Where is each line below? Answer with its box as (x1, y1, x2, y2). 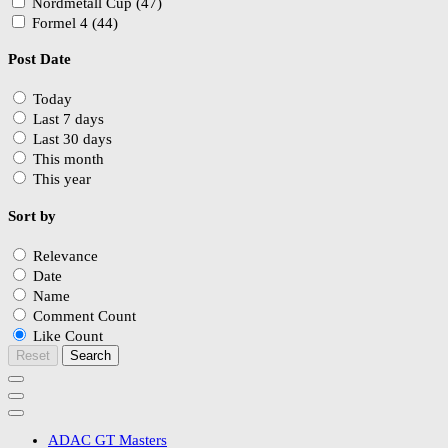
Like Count (33, 328, 103, 345)
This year (33, 171, 91, 188)
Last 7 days (33, 111, 104, 128)
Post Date (8, 51, 71, 68)
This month (33, 151, 104, 168)
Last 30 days (33, 131, 112, 148)
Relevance (33, 248, 98, 265)
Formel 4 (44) (32, 14, 118, 31)
